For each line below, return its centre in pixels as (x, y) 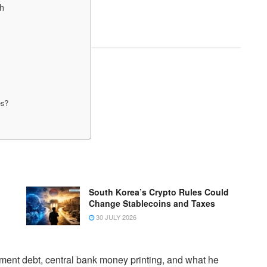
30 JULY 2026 (115, 217)
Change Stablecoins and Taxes (152, 204)
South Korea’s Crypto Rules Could (159, 192)
